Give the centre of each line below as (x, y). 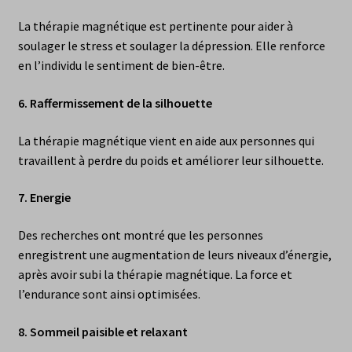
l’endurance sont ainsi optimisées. (109, 294)
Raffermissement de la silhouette (121, 103)
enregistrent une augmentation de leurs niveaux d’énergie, (174, 255)
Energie (50, 198)
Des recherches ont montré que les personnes (140, 235)
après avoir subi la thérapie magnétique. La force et (155, 275)
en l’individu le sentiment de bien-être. (121, 66)
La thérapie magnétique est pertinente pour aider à (155, 26)
